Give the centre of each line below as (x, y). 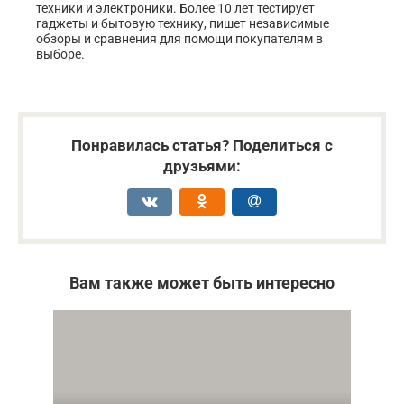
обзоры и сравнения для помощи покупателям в (179, 39)
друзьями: (202, 166)
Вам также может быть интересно (202, 283)
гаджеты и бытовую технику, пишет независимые (183, 24)
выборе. (60, 55)
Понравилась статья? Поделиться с (202, 146)
